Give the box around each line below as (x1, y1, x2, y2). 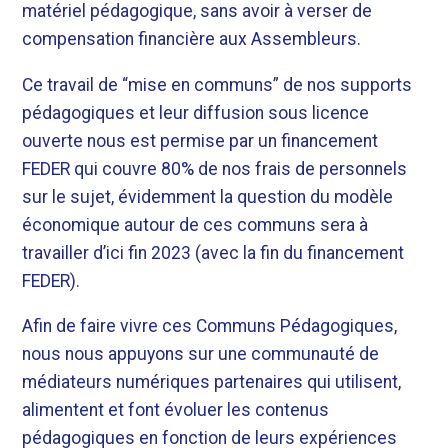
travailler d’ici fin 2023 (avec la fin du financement (22, 242, 405, 263)
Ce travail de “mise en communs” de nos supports (22, 74, 413, 95)
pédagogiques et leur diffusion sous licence (22, 102, 370, 123)
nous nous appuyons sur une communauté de (22, 344, 380, 365)
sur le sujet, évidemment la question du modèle (22, 186, 394, 207)
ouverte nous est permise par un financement (22, 130, 379, 151)
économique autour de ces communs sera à (22, 214, 369, 235)
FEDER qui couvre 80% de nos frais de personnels (22, 158, 408, 179)
